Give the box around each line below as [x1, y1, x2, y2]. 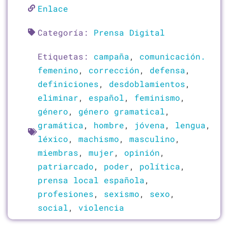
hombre [94, 119, 124, 130]
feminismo [134, 92, 180, 103]
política [139, 160, 180, 172]
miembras [38, 147, 78, 158]
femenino [38, 64, 78, 75]
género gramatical [78, 105, 165, 117]
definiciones [38, 78, 99, 89]
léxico [38, 133, 68, 144]
